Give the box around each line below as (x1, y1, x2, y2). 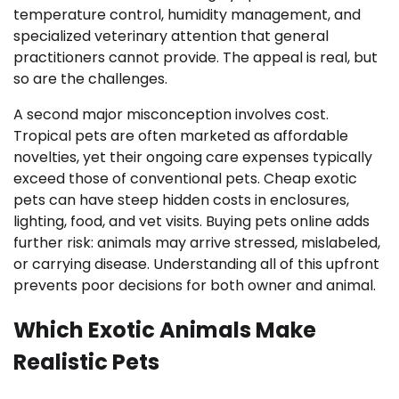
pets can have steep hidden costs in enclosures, (13, 190, 349, 210)
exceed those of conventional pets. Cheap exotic (13, 168, 357, 189)
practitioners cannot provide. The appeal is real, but (13, 47, 378, 68)
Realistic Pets (13, 346, 159, 377)
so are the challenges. (13, 69, 167, 89)
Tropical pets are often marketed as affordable (13, 126, 348, 146)
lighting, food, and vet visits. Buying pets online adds (13, 211, 370, 232)
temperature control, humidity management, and (13, 4, 361, 25)
